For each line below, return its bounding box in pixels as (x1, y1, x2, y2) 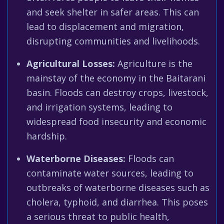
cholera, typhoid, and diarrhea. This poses (26, 196, 208, 208)
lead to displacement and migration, (26, 20, 184, 32)
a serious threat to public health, (26, 210, 169, 222)
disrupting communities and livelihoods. (26, 35, 200, 47)
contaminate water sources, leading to (26, 167, 193, 179)
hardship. (26, 130, 67, 142)
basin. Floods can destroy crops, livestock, (26, 86, 208, 98)
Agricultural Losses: (26, 57, 115, 69)
